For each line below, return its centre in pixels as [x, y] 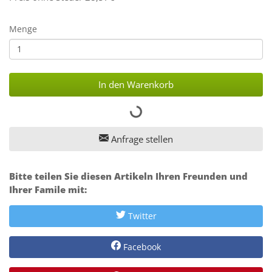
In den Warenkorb [136, 84]
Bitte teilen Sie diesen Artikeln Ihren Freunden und [128, 176]
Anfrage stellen [141, 139]
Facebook [141, 247]
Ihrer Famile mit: [48, 189]
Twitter [141, 216]
